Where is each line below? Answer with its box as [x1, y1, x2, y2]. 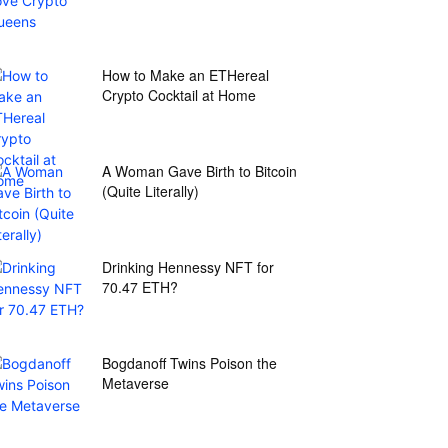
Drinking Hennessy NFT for [102, 257, 274, 277]
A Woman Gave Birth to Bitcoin [102, 161, 297, 181]
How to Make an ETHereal [102, 65, 269, 85]
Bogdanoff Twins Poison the [102, 353, 277, 373]
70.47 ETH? [102, 277, 178, 297]
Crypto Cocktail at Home [102, 85, 256, 105]
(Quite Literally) [102, 181, 199, 201]
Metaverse [102, 373, 169, 393]
